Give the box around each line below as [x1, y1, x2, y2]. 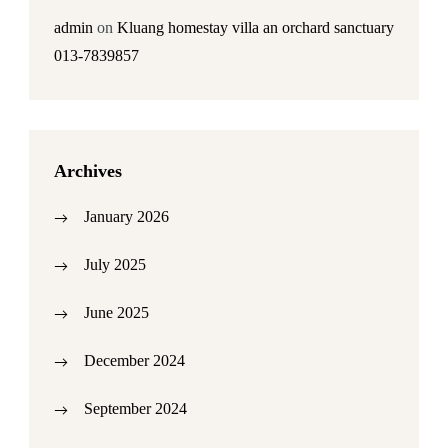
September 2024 [84, 400, 187, 417]
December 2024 [84, 352, 185, 369]
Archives [54, 161, 122, 181]
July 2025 [84, 256, 146, 273]
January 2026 [84, 208, 169, 225]
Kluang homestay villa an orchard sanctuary [117, 19, 394, 36]
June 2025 [84, 304, 149, 321]
